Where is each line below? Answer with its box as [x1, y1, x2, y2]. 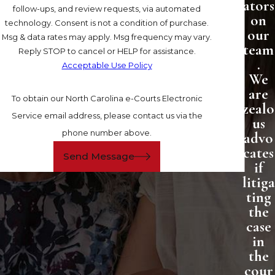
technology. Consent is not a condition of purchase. [5, 18, 55, 28]
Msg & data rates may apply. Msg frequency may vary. [2, 32, 212, 42]
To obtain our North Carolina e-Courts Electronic [11, 93, 203, 104]
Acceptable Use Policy [61, 60, 152, 71]
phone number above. [62, 128, 152, 138]
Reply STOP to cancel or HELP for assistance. [18, 46, 196, 56]
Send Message [63, 150, 134, 162]
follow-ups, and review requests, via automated [13, 4, 201, 14]
